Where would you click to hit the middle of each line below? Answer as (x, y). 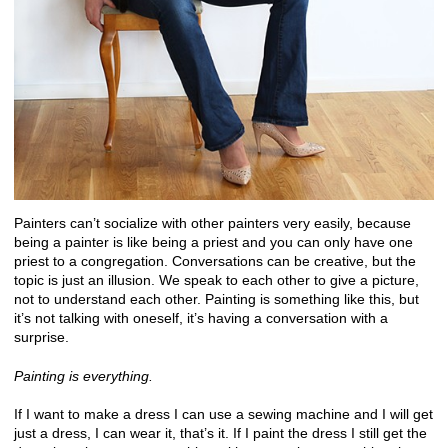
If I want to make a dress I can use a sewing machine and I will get (223, 414)
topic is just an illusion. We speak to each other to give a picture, (216, 280)
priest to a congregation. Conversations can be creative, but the (215, 261)
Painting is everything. (83, 375)
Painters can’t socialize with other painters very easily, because (212, 223)
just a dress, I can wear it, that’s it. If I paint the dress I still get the (220, 433)
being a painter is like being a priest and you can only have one (213, 242)
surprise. (41, 337)
